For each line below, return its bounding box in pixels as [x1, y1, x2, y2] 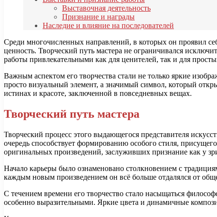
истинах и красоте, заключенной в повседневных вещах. [4, 89, 192, 98]
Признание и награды [62, 13, 135, 21]
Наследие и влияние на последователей [43, 21, 174, 30]
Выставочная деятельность [62, 4, 151, 13]
